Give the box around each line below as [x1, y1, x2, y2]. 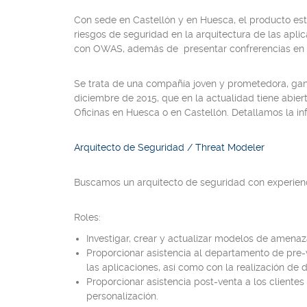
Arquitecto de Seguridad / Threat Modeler [74, 142, 265, 153]
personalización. [86, 291, 158, 302]
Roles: [74, 212, 101, 223]
